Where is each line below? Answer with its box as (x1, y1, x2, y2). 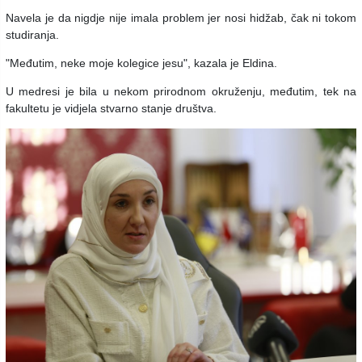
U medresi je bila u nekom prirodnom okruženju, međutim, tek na (6, 84, 356, 98)
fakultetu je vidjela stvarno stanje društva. (6, 101, 217, 115)
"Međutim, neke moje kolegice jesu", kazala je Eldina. (6, 56, 277, 69)
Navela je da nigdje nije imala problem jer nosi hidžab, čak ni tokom (6, 11, 356, 24)
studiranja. (6, 27, 59, 41)
